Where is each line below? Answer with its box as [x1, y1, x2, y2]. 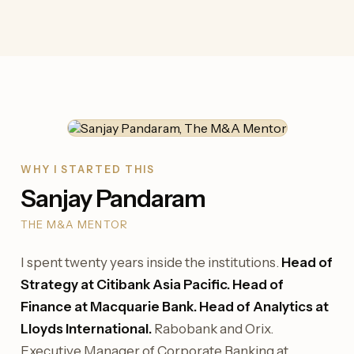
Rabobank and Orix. [152, 321, 273, 337]
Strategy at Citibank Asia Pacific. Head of [21, 277, 284, 292]
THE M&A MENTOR [21, 218, 128, 231]
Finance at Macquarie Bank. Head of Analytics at [21, 299, 329, 314]
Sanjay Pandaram [21, 184, 206, 213]
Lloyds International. [21, 321, 152, 337]
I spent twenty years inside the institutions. [21, 254, 281, 270]
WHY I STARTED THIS [21, 164, 155, 175]
